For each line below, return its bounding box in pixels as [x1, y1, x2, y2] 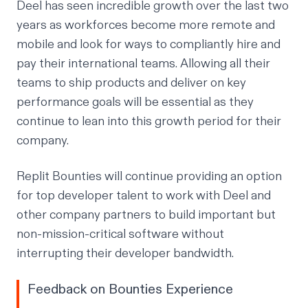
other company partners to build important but [16, 207, 276, 223]
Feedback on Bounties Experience [27, 280, 233, 298]
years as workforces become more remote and [16, 17, 275, 34]
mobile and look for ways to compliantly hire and [16, 36, 280, 53]
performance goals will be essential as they [16, 94, 254, 111]
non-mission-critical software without [16, 226, 224, 243]
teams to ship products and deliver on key [16, 75, 246, 91]
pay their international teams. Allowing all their [16, 56, 270, 72]
